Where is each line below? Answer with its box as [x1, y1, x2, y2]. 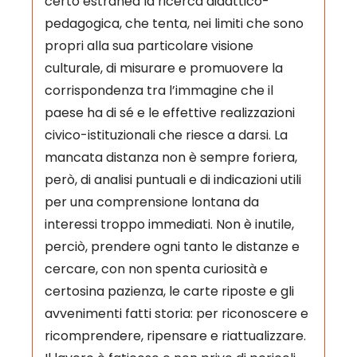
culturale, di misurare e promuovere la [44, 58, 283, 77]
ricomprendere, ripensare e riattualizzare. [44, 326, 306, 345]
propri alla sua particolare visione [44, 36, 253, 55]
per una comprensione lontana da [44, 192, 259, 211]
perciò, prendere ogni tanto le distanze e [44, 237, 300, 256]
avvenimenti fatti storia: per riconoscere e [44, 304, 308, 323]
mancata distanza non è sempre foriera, [44, 147, 297, 167]
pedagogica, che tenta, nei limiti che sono [44, 14, 304, 33]
